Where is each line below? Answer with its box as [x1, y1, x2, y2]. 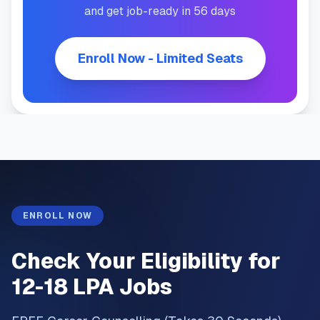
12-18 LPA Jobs [11, 274, 172, 299]
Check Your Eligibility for [11, 249, 281, 274]
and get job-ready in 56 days [84, 4, 236, 18]
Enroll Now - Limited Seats [77, 51, 243, 66]
